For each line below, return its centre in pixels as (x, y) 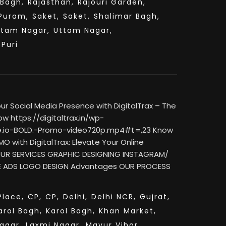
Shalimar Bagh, (127, 16)
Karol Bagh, (71, 211)
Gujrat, (155, 197)
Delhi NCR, (114, 197)
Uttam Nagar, (83, 30)
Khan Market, (128, 211)
